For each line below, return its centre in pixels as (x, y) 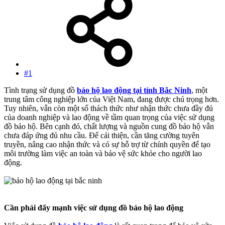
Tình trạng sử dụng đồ (40, 90)
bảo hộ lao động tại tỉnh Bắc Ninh (134, 90)
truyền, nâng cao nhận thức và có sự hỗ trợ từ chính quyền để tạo (107, 145)
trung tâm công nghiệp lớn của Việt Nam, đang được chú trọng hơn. (111, 99)
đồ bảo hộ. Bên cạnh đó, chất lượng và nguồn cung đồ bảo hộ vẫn (109, 127)
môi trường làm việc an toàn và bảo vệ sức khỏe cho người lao (103, 154)
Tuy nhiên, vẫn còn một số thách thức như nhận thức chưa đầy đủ (108, 108)
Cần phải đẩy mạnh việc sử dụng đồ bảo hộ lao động (94, 208)
